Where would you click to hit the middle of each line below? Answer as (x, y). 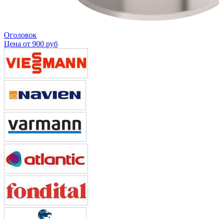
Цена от (18, 44)
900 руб (45, 44)
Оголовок (20, 35)
